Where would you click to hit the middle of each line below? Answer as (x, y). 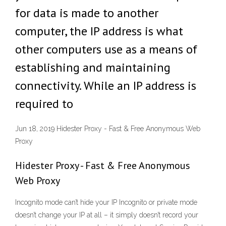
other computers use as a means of (106, 49)
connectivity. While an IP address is (106, 86)
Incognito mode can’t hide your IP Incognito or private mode (106, 203)
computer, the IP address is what (99, 31)
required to (44, 104)
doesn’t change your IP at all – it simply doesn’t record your (107, 215)
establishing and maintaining (93, 67)
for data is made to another (87, 13)
